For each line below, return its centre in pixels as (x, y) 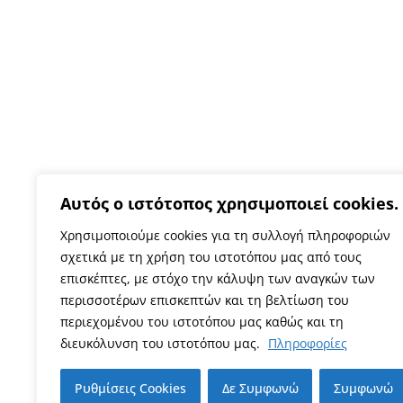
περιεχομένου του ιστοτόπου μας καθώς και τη (202, 322)
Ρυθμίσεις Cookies (130, 388)
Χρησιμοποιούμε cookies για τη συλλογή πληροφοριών (225, 235)
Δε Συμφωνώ (260, 388)
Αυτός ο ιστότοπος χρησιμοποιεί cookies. (229, 203)
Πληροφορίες (308, 343)
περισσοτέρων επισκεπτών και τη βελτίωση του (205, 300)
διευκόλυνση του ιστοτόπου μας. (162, 343)
